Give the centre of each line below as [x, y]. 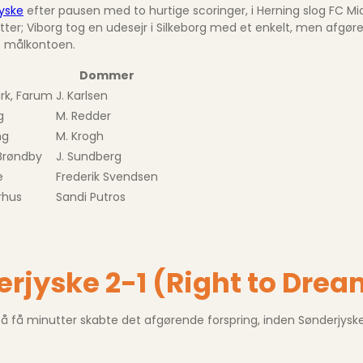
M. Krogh [80, 136]
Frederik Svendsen [107, 176]
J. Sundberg [89, 156]
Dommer [107, 75]
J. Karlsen [82, 95]
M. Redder [83, 115]
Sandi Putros [91, 196]
